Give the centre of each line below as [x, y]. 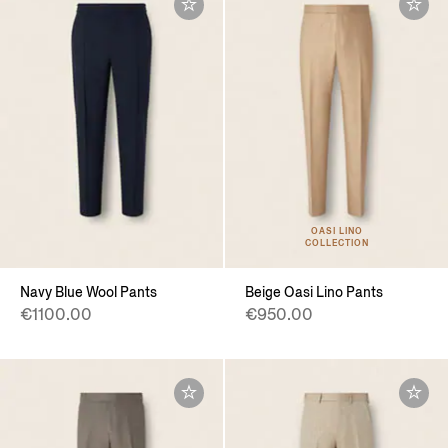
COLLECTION [336, 243]
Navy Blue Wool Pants [88, 292]
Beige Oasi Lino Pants [314, 292]
